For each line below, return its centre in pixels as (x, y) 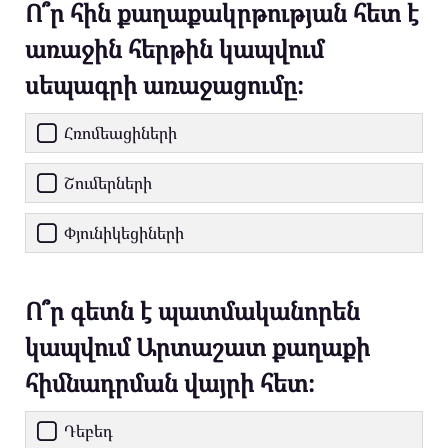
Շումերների (108, 183)
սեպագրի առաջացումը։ (164, 85)
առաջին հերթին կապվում (174, 49)
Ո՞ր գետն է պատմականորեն (192, 311)
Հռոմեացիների (120, 133)
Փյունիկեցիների (124, 233)
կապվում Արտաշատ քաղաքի (197, 347)
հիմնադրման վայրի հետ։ (169, 383)
